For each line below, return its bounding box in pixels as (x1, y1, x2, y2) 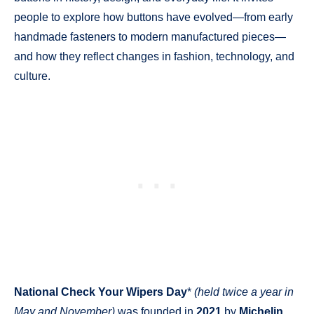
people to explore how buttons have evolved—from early (14, 11, 293, 23)
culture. (14, 69, 50, 82)
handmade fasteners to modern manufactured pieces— (14, 30, 286, 43)
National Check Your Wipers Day (14, 286, 187, 299)
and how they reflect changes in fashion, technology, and (14, 50, 294, 62)
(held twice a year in (194, 286, 294, 299)
